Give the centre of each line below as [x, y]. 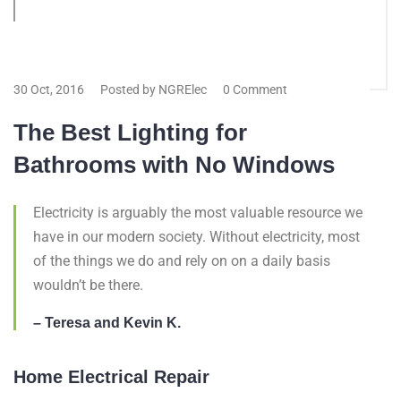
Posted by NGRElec [154, 90]
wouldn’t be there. [88, 285]
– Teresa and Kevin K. [107, 323]
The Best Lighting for [130, 132]
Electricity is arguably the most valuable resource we [198, 213]
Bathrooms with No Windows [174, 165]
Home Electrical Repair [111, 377]
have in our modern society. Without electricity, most [196, 237]
